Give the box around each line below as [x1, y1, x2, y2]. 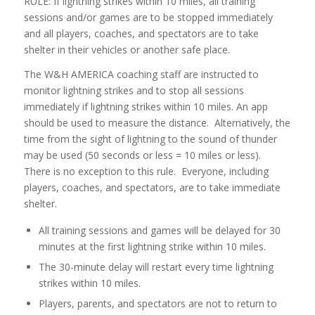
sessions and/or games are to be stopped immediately [23, 10, 273, 24]
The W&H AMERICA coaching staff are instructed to [23, 67, 259, 81]
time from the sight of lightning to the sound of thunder [23, 131, 277, 146]
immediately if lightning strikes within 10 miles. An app [23, 99, 268, 113]
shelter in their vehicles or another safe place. [23, 42, 230, 56]
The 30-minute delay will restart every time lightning [38, 259, 274, 274]
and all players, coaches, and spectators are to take [23, 26, 259, 40]
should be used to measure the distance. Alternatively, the [23, 115, 290, 129]
